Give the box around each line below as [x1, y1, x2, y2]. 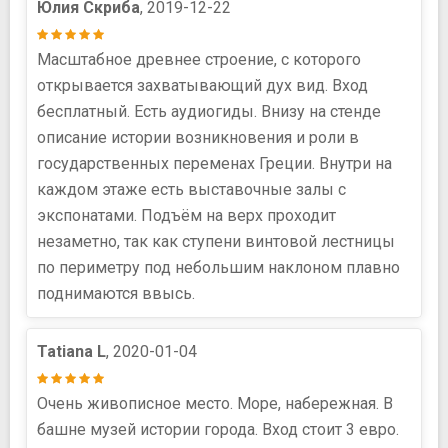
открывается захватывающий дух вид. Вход [37, 75, 368, 95]
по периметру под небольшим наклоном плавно [37, 257, 400, 277]
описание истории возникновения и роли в [37, 127, 359, 147]
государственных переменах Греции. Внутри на [37, 153, 392, 173]
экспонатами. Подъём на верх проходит [37, 205, 336, 225]
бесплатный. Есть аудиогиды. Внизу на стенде [37, 101, 381, 121]
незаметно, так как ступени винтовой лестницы [37, 231, 395, 251]
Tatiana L [37, 341, 106, 361]
